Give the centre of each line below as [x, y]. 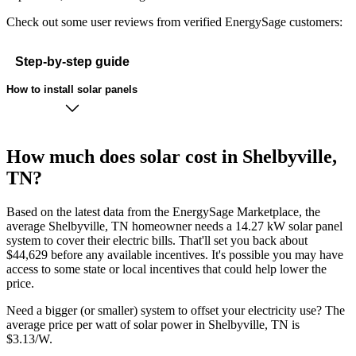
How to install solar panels [72, 89]
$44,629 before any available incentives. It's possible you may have [175, 255]
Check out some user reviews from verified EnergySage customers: [174, 22]
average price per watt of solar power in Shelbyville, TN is [153, 325]
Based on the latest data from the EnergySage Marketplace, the [163, 212]
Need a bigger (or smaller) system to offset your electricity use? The [176, 311]
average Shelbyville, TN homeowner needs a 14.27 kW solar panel [174, 226]
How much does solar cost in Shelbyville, [172, 157]
